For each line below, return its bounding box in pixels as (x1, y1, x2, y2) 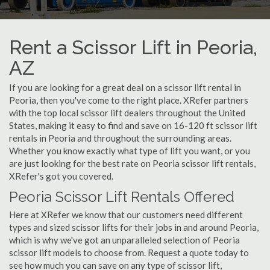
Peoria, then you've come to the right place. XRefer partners (9, 95, 248, 105)
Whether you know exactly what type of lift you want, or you (9, 145, 250, 156)
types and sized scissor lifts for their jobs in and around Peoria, (9, 222, 259, 233)
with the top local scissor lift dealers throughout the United (9, 107, 245, 118)
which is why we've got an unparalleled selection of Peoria (9, 234, 240, 245)
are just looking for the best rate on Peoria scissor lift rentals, (9, 158, 256, 169)
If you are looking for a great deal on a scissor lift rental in (9, 82, 241, 93)
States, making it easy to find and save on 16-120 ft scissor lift (9, 120, 257, 131)
